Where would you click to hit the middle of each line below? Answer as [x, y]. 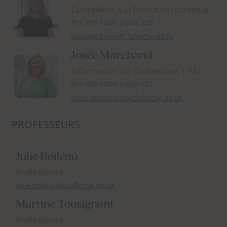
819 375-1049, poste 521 [112, 84]
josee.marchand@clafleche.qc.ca [126, 98]
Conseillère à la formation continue [140, 10]
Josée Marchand [112, 56]
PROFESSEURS [46, 125]
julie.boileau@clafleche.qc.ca [65, 185]
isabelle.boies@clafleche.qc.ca [122, 36]
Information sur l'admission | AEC [137, 71]
